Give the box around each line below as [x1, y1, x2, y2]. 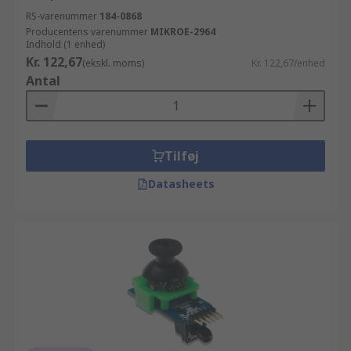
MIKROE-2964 [150, 25, 215, 38]
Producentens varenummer [26, 25, 148, 38]
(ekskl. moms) [82, 56, 144, 70]
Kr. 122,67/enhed [251, 56, 325, 70]
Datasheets [147, 176, 215, 191]
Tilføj [165, 147, 199, 165]
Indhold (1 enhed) [26, 38, 105, 51]
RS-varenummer [26, 9, 97, 23]
